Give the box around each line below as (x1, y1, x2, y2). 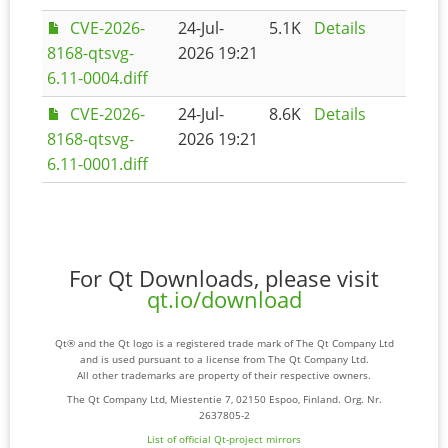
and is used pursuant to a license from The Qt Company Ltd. (79, 352, 369, 367)
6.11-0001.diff (47, 153, 148, 175)
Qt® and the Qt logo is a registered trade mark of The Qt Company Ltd (54, 336, 394, 351)
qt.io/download (146, 285, 302, 315)
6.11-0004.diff (47, 67, 148, 89)
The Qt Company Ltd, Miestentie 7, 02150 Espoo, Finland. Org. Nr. (66, 392, 382, 407)
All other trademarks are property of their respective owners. (77, 368, 371, 383)
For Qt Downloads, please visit (69, 264, 379, 294)
